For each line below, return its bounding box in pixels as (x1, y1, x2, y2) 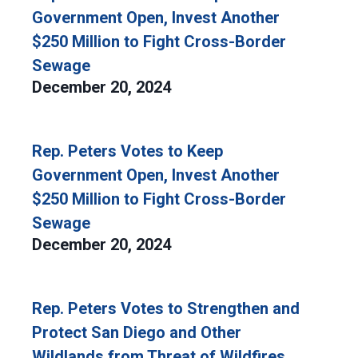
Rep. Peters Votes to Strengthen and (32, 299, 300, 318)
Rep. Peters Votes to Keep (32, 141, 223, 161)
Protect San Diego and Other (32, 323, 241, 342)
